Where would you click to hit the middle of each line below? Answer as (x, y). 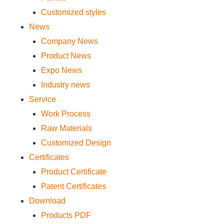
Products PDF (66, 215)
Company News (69, 41)
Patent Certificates (73, 186)
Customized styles (73, 12)
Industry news (65, 85)
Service (42, 99)
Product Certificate (73, 172)
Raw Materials (66, 128)
